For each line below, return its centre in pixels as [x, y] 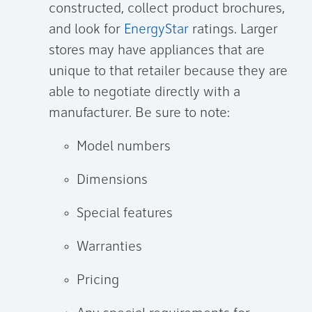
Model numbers [124, 147]
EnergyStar [156, 30]
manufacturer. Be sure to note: [139, 114]
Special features [125, 214]
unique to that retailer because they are [168, 72]
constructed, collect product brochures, [167, 9]
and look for [86, 30]
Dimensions [112, 181]
